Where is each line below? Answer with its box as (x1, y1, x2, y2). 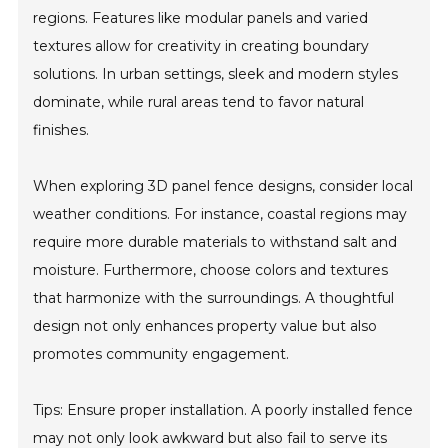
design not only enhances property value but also (33, 317, 378, 336)
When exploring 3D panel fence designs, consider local (33, 177, 414, 196)
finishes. (33, 121, 90, 140)
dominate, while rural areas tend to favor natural (33, 93, 365, 112)
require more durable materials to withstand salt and (33, 233, 398, 252)
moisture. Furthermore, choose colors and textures (33, 261, 389, 280)
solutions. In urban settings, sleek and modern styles (33, 65, 399, 84)
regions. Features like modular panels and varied (33, 9, 369, 28)
